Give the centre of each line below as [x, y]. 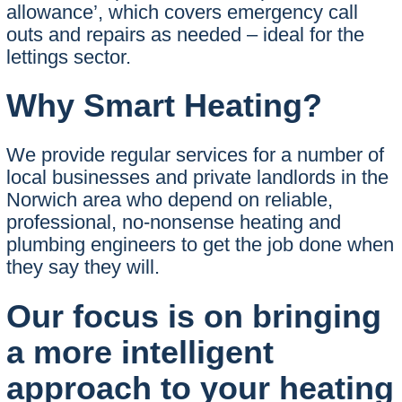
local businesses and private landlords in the [197, 178]
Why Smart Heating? [164, 106]
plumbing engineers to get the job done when [200, 245]
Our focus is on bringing [193, 316]
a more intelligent [140, 352]
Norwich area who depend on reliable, [169, 200]
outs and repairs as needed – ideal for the [185, 34]
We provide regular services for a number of [195, 155]
